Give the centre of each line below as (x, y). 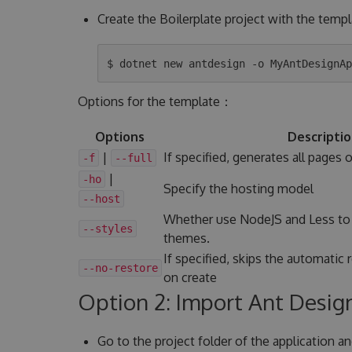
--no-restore (120, 268)
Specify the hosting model (238, 189)
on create (190, 278)
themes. (186, 238)
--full (133, 158)
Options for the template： (155, 102)
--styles (107, 229)
